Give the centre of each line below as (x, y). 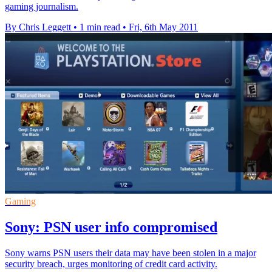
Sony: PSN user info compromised (111, 227)
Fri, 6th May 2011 (163, 27)
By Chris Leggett (38, 27)
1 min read (100, 27)
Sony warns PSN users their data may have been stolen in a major (131, 253)
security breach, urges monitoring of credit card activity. (111, 263)
